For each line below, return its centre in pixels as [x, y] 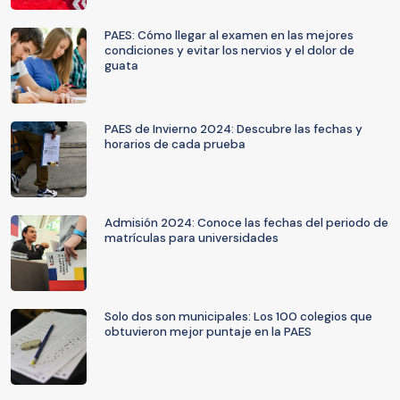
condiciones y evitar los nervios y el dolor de [229, 50]
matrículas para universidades [192, 238]
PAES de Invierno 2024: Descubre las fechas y [233, 129]
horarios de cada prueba [175, 144]
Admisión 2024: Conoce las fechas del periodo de [246, 223]
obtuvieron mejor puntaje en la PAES [208, 332]
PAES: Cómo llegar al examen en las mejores [229, 35]
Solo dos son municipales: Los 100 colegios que [238, 317]
